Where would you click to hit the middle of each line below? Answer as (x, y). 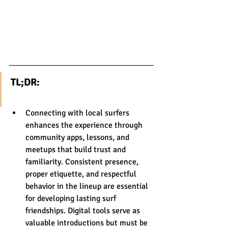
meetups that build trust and (77, 149)
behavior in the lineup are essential (88, 186)
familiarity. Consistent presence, (83, 162)
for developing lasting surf (72, 198)
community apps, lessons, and (78, 137)
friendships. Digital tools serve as (84, 210)
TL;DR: (25, 82)
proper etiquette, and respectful (82, 174)
